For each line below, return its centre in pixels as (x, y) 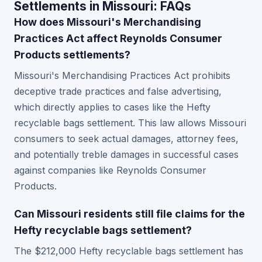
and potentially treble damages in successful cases (126, 154)
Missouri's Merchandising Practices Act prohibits (122, 75)
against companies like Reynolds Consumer (110, 170)
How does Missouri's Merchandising (108, 22)
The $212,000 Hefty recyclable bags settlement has (129, 251)
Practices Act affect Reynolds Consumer (118, 38)
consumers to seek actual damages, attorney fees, (126, 139)
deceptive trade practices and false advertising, (118, 91)
